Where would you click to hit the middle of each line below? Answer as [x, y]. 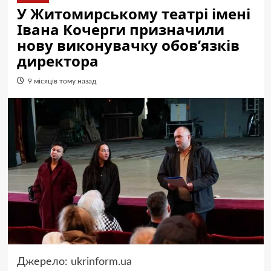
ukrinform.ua [101, 262]
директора [57, 61]
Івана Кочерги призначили [120, 29]
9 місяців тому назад [62, 81]
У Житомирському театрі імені [133, 14]
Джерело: [44, 262]
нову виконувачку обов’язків [128, 45]
